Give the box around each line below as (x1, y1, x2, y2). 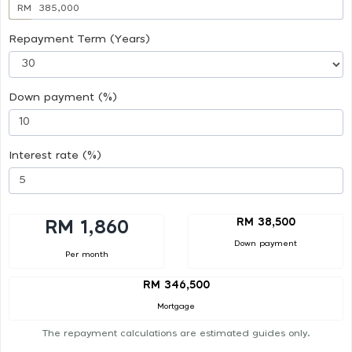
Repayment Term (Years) (9, 33, 150, 45)
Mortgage (157, 302, 195, 311)
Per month (64, 250, 108, 258)
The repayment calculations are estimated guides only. (42, 328, 310, 339)
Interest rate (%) (9, 149, 101, 161)
